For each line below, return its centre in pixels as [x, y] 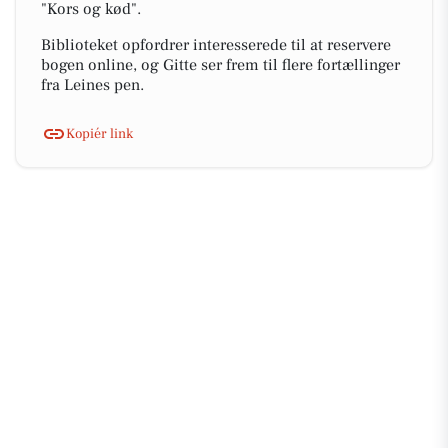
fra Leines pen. [92, 85]
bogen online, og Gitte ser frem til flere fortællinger [220, 65]
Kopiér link [99, 133]
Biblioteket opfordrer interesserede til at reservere [216, 45]
